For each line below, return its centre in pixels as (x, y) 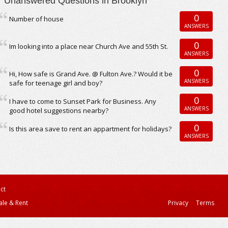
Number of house (37, 19)
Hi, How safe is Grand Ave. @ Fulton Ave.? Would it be (91, 74)
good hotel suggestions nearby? (59, 110)
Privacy (178, 203)
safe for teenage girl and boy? (56, 83)
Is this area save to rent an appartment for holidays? (91, 129)
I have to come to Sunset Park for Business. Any (83, 101)
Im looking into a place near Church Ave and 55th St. (89, 46)
